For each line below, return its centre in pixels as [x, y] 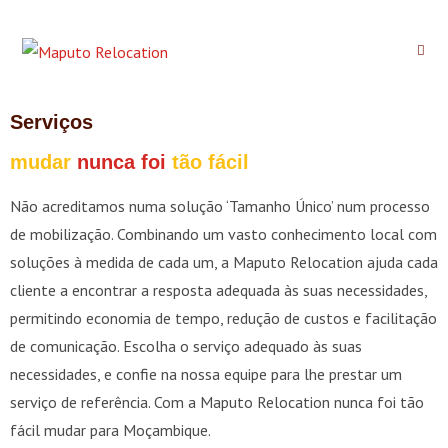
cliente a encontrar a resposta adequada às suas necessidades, [218, 290]
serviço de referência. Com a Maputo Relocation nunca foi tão [217, 402]
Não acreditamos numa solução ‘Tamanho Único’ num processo [220, 206]
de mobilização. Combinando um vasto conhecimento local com [223, 234]
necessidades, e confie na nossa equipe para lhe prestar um [206, 374]
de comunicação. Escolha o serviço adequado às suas [186, 346]
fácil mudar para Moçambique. [110, 430]
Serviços [51, 122]
